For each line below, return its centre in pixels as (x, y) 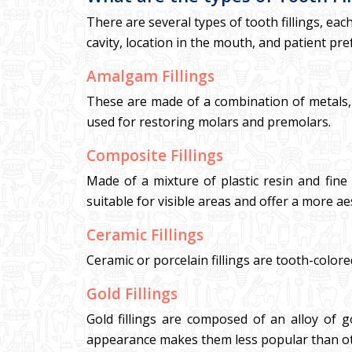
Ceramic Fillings (145, 235)
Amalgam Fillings (150, 76)
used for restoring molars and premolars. (208, 122)
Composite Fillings (154, 156)
